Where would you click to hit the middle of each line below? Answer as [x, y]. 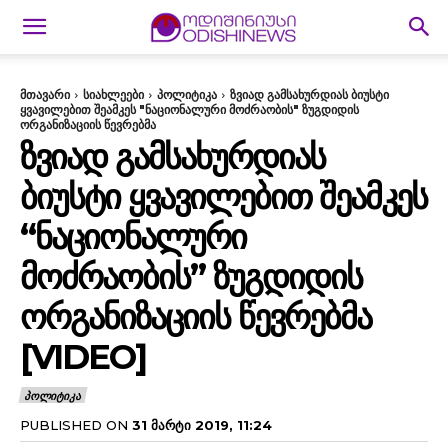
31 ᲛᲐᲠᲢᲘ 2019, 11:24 [202, 424]
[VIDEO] [83, 357]
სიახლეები [113, 94]
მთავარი [45, 94]
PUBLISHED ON [74, 424]
